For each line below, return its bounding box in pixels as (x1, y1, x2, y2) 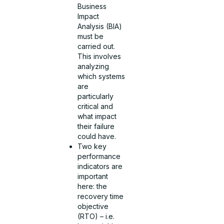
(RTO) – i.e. (77, 212, 115, 221)
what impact (77, 112, 117, 121)
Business (77, 2, 107, 11)
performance (77, 152, 121, 161)
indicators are (77, 162, 123, 171)
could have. (77, 132, 116, 141)
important (77, 172, 108, 181)
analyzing (77, 62, 109, 71)
